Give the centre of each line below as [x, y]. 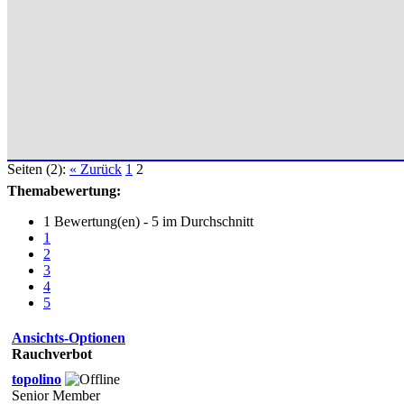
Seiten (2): [37, 169]
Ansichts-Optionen [69, 337]
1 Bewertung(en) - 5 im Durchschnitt [148, 221]
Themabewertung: [64, 190]
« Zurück [96, 169]
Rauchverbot [52, 353]
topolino [37, 379]
